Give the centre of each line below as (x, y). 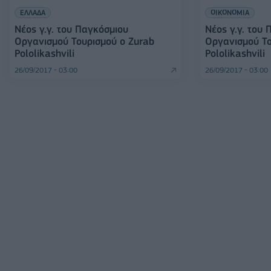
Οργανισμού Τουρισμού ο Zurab (84, 41)
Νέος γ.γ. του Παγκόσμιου (71, 29)
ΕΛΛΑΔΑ (33, 12)
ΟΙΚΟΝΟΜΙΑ (230, 12)
